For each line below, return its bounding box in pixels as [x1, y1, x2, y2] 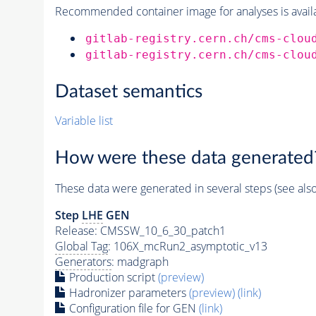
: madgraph [111, 253, 169, 269]
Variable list [54, 113, 113, 129]
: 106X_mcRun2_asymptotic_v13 [107, 238, 267, 254]
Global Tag [54, 238, 108, 254]
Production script [66, 269, 158, 285]
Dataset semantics [54, 83, 202, 102]
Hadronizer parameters [66, 284, 189, 300]
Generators [54, 253, 111, 269]
